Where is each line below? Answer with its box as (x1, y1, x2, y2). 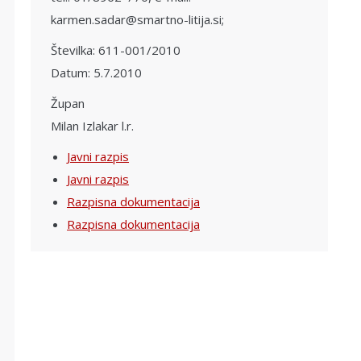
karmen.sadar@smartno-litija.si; (51, 11, 224, 27)
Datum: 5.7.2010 (51, 64, 142, 81)
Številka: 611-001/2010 (51, 42, 180, 58)
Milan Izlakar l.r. (51, 118, 134, 134)
